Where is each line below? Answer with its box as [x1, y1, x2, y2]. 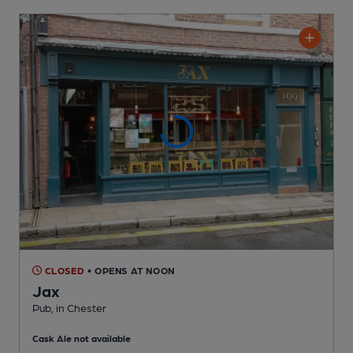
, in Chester [51, 300, 106, 314]
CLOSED [42, 264, 85, 276]
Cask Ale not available [32, 332, 131, 344]
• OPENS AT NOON [87, 264, 175, 276]
